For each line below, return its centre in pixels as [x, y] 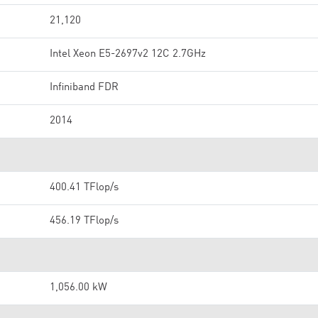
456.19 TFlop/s [84, 221]
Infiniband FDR [84, 88]
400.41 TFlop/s [84, 188]
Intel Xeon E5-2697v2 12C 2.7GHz [128, 54]
